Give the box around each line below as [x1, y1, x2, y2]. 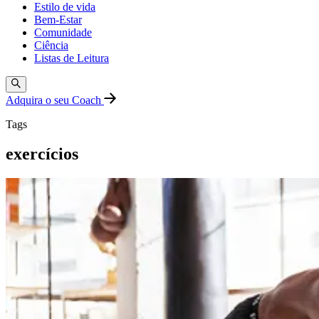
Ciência [34, 39, 68, 52]
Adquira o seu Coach [6, 93, 104, 106]
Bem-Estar [34, 14, 82, 26]
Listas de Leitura [34, 52, 109, 65]
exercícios [6, 145, 78, 164]
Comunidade [34, 26, 92, 39]
